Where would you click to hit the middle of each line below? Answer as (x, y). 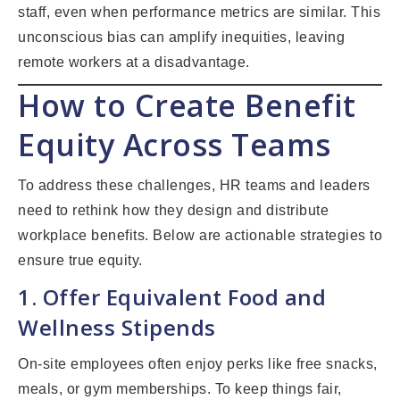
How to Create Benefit (187, 106)
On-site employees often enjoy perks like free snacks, (198, 364)
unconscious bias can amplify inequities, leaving (181, 37)
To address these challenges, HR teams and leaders (194, 186)
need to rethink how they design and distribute (173, 211)
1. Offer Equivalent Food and (172, 297)
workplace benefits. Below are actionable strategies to (200, 236)
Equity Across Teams (175, 145)
